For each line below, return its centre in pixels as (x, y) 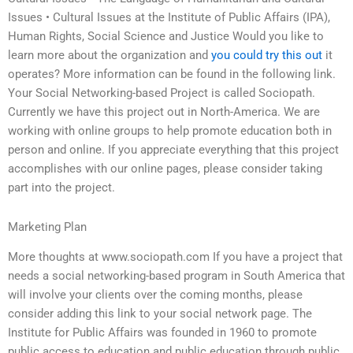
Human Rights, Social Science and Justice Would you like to (166, 37)
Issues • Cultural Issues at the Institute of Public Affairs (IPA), (169, 18)
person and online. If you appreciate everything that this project (173, 150)
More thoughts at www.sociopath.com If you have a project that (175, 257)
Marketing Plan (47, 227)
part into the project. (61, 188)
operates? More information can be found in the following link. (172, 74)
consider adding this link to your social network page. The (160, 314)
